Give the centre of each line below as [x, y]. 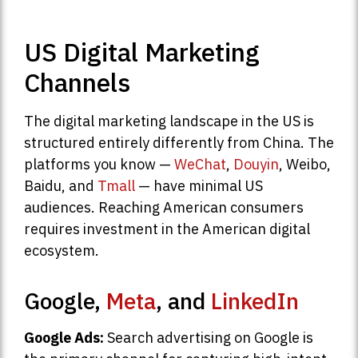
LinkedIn [255, 300]
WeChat [200, 164]
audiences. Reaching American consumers [164, 207]
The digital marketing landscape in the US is [169, 121]
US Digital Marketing [142, 52]
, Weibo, [305, 164]
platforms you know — [99, 164]
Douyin [256, 164]
